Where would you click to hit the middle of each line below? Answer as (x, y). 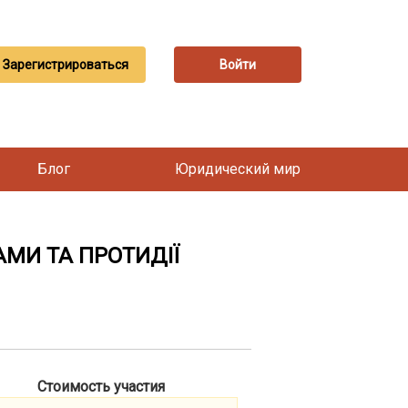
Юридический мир (238, 169)
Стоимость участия (101, 387)
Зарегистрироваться (65, 65)
